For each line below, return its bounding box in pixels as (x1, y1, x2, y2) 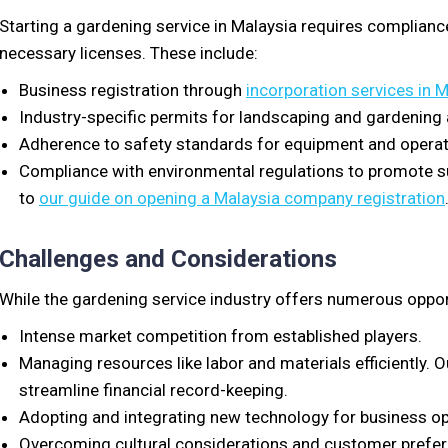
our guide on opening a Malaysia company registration (39, 188, 445, 208)
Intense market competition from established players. (19, 326, 422, 346)
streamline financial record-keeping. (19, 380, 288, 400)
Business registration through (19, 80, 246, 100)
